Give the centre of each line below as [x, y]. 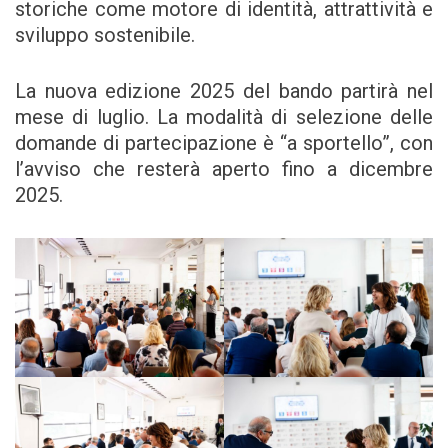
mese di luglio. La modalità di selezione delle [224, 117]
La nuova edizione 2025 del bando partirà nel [224, 91]
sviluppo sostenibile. [107, 35]
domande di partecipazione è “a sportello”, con [224, 143]
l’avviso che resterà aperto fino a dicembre [224, 169]
